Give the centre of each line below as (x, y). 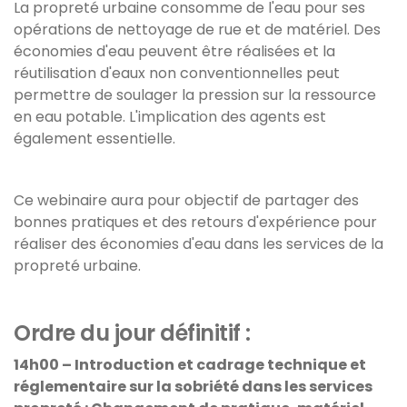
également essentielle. (96, 139)
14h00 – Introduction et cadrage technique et (190, 365)
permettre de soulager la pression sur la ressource (195, 95)
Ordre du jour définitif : (134, 333)
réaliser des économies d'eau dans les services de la (199, 244)
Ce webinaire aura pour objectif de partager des (186, 200)
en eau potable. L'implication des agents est (170, 117)
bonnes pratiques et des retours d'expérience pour (195, 222)
